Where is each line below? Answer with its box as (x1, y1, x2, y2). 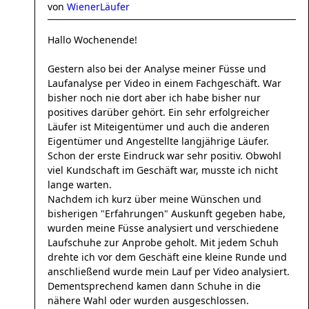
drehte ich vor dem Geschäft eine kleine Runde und (48, 250, 287, 263)
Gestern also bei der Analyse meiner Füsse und (48, 62, 266, 75)
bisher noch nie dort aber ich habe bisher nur (48, 91, 261, 104)
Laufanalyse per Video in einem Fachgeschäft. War (48, 77, 281, 90)
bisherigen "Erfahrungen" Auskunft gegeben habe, (48, 207, 286, 220)
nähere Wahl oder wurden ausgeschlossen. (48, 294, 249, 307)
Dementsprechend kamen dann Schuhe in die (48, 279, 261, 292)
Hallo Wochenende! (48, 33, 137, 46)
